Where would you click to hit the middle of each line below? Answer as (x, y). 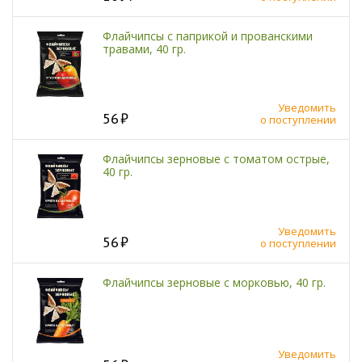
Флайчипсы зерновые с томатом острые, (216, 159)
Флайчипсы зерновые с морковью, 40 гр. (214, 282)
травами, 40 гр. (144, 48)
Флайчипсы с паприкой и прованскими (208, 36)
